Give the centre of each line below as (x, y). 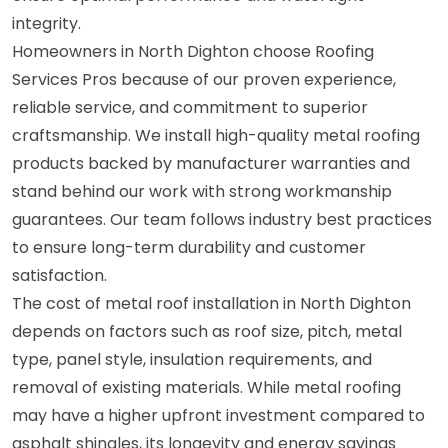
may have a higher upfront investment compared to (218, 415)
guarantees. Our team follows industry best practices (222, 219)
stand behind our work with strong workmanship (202, 191)
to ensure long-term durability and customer (189, 247)
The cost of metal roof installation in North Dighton (211, 303)
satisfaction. (59, 275)
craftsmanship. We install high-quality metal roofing (216, 135)
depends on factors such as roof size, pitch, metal (207, 331)
